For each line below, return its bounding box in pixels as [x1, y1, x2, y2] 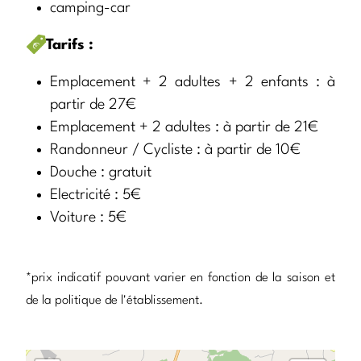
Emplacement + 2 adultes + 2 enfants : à [50, 74, 335, 89]
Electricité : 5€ [50, 187, 141, 202]
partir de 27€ [50, 97, 136, 112]
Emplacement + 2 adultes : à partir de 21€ [50, 119, 318, 135]
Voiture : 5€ [50, 210, 127, 225]
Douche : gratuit [50, 164, 151, 180]
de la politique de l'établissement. [26, 293, 203, 307]
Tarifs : [46, 37, 93, 52]
